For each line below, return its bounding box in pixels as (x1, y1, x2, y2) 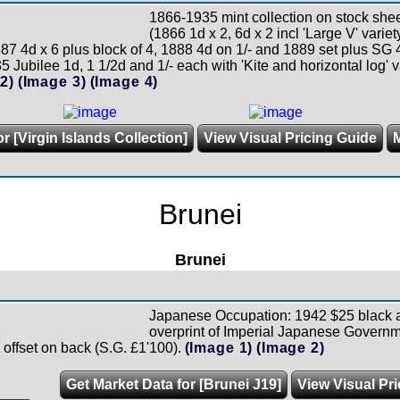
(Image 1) (184, 339, 254, 355)
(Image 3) (17, 73, 87, 89)
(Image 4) (89, 73, 159, 89)
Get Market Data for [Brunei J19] (65, 376, 281, 392)
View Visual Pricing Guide (203, 129, 377, 146)
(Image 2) (256, 339, 325, 355)
